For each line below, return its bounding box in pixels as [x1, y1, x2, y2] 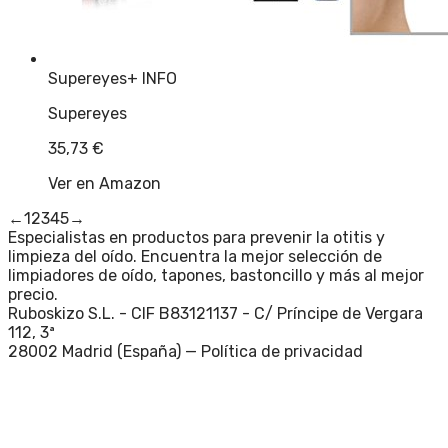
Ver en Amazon [48, 173, 161, 193]
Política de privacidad [201, 341, 363, 361]
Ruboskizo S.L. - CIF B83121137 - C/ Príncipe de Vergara [8, 303, 423, 323]
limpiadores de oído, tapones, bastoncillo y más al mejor [8, 265, 424, 285]
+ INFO [127, 68, 177, 88]
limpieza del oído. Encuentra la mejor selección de [8, 246, 382, 266]
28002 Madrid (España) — [8, 341, 197, 361]
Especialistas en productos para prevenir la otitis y [8, 227, 385, 247]
